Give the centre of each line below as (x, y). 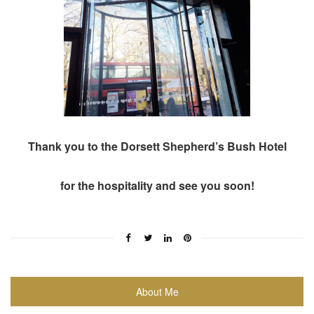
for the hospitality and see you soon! (157, 185)
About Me (157, 291)
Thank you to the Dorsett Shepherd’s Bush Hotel (157, 146)
